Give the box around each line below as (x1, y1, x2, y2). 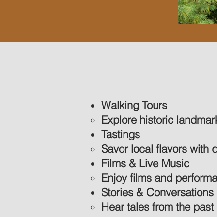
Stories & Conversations (101, 186, 214, 199)
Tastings (101, 127, 140, 141)
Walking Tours (101, 98, 167, 112)
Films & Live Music (101, 156, 189, 170)
